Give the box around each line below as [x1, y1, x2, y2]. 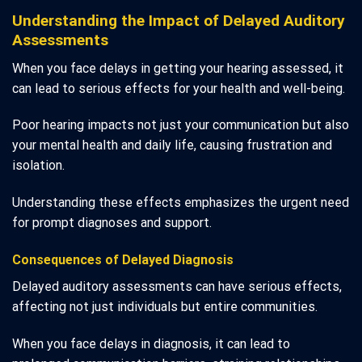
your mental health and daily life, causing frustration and [12, 137, 332, 154]
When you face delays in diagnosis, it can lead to [12, 335, 290, 351]
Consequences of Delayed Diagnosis [12, 251, 234, 267]
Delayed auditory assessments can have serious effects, [12, 278, 342, 294]
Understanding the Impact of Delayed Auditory [12, 11, 345, 30]
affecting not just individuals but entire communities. [12, 298, 318, 314]
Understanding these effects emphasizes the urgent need [12, 195, 349, 211]
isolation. [12, 158, 65, 174]
